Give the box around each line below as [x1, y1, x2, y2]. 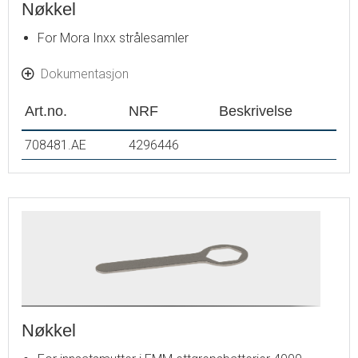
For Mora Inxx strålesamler [38, 30, 189, 46]
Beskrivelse [219, 101, 292, 119]
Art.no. [25, 101, 67, 119]
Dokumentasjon [41, 66, 129, 82]
